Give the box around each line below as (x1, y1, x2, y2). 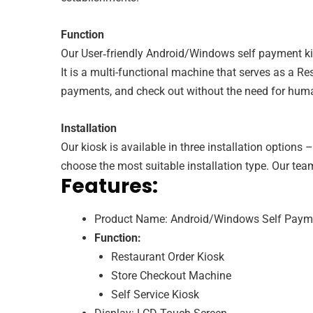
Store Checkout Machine (111, 268, 231, 282)
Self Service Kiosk (111, 287, 199, 301)
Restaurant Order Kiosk (111, 249, 224, 263)
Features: (61, 172, 158, 200)
